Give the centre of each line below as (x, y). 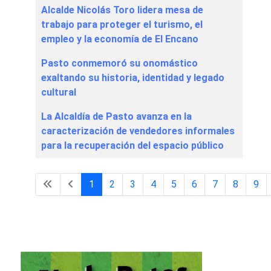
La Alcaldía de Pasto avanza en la (116, 117)
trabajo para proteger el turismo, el (122, 25)
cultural (59, 93)
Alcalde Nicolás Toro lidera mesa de (122, 10)
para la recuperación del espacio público (132, 146)
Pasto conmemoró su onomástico (119, 64)
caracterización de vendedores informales (138, 131)
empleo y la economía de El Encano (120, 39)
